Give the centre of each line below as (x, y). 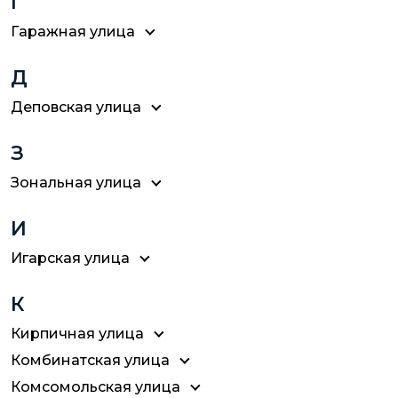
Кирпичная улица (77, 334)
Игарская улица (70, 258)
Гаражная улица (73, 32)
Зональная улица (76, 183)
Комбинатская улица (90, 360)
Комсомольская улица (96, 387)
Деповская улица (76, 107)
